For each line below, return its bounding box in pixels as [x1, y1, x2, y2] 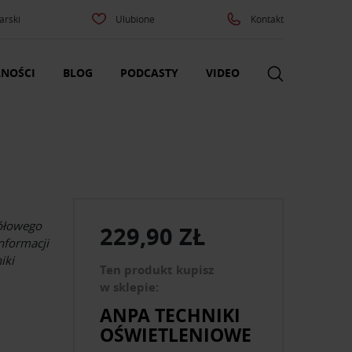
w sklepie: [100, 279, 159, 296]
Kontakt [250, 13, 284, 25]
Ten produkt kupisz [100, 262, 214, 279]
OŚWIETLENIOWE [100, 321, 252, 347]
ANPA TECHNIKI [100, 302, 241, 328]
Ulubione [115, 13, 156, 25]
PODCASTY [120, 65, 178, 81]
